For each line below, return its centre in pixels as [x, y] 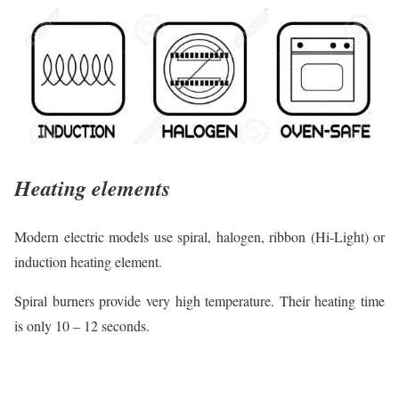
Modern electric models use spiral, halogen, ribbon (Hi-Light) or [199, 236]
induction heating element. [88, 261]
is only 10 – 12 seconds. [82, 325]
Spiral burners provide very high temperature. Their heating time [199, 300]
